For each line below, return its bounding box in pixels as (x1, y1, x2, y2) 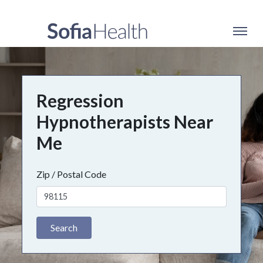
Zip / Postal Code (36, 168, 107, 180)
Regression (36, 90, 124, 111)
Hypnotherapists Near (36, 111, 214, 132)
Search (50, 221, 78, 233)
